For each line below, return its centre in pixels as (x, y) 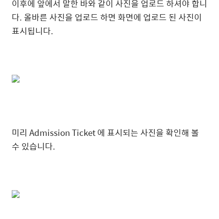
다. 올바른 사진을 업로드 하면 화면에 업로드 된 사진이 (107, 17)
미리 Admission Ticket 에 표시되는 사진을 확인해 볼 (105, 132)
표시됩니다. (33, 31)
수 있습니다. (33, 146)
